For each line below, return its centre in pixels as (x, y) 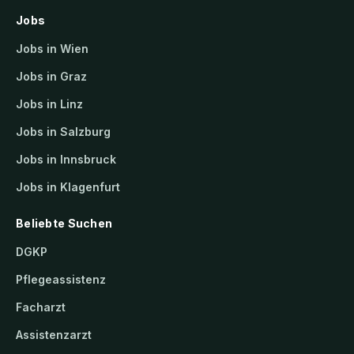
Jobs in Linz (49, 104)
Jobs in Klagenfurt (68, 186)
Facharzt (41, 307)
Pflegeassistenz (61, 279)
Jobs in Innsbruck (66, 159)
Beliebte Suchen (64, 223)
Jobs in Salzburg (63, 131)
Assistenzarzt (54, 334)
